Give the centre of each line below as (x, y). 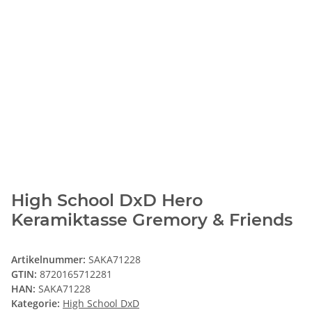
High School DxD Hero (107, 201)
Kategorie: (37, 304)
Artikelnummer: (50, 260)
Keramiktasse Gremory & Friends (152, 220)
